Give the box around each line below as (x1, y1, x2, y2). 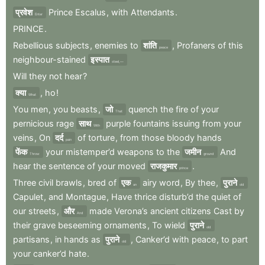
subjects (56, 40, 89, 50)
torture (88, 132, 115, 143)
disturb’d (159, 191, 193, 202)
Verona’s (114, 205, 148, 216)
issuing (172, 118, 200, 128)
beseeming (58, 219, 102, 230)
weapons (117, 146, 154, 157)
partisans (13, 234, 50, 244)
